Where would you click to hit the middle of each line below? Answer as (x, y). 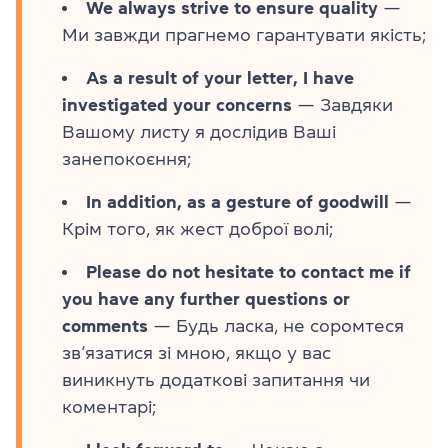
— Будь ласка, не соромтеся (276, 325)
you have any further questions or (206, 298)
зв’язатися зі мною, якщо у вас (196, 352)
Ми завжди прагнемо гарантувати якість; (244, 34)
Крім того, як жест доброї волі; (197, 228)
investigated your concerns (177, 104)
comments (105, 325)
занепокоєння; (126, 158)
